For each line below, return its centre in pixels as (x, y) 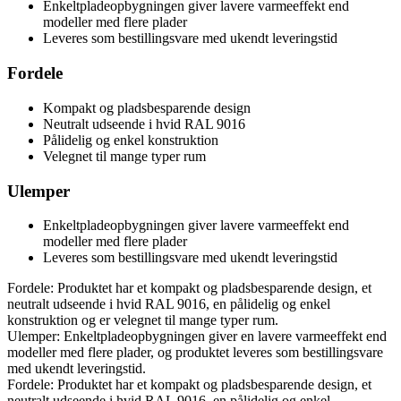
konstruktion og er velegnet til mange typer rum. (143, 320)
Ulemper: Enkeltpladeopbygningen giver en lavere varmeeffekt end (197, 337)
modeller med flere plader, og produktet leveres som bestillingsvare (195, 353)
